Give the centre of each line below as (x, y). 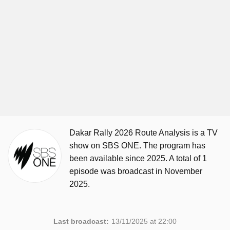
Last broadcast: (81, 221)
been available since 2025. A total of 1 (138, 158)
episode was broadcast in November (136, 171)
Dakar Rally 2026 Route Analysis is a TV (143, 133)
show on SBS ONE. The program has (137, 146)
